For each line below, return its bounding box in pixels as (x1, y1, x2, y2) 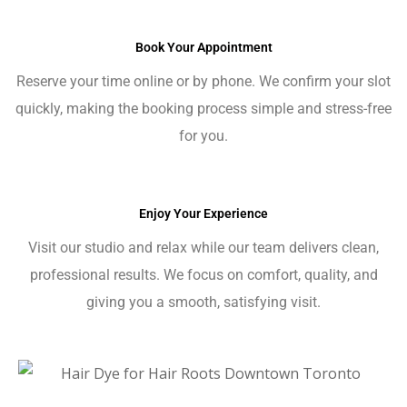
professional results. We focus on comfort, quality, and (29, 266, 378, 284)
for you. (179, 127, 228, 145)
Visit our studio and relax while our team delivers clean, (28, 239, 379, 257)
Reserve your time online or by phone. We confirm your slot (16, 73, 391, 91)
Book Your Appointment (134, 40, 273, 55)
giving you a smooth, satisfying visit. (86, 293, 321, 312)
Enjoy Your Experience (139, 206, 268, 222)
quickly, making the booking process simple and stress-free (15, 100, 392, 118)
